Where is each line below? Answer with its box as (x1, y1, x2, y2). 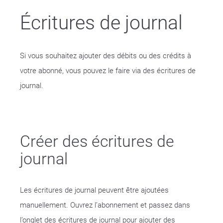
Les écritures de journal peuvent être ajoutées (20, 186, 169, 195)
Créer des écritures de (20, 132, 174, 151)
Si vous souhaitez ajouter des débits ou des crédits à (20, 51, 191, 60)
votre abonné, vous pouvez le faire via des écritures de (20, 66, 196, 75)
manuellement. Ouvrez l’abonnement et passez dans (20, 201, 190, 210)
